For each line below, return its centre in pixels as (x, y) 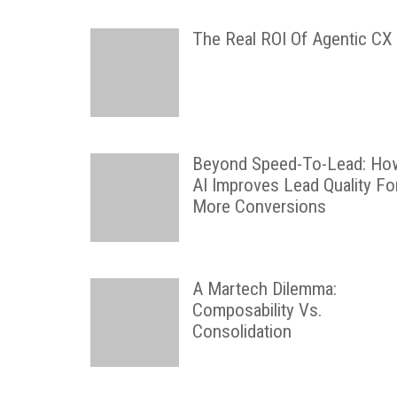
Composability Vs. (257, 310)
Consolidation (242, 331)
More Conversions (259, 206)
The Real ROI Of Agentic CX (292, 39)
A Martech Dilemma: (265, 289)
